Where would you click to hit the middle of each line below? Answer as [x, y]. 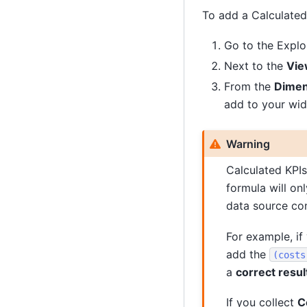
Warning [248, 144]
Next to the [255, 66]
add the [247, 254]
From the [249, 87]
